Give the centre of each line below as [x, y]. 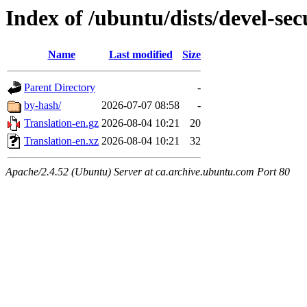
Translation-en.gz [61, 123]
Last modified [140, 55]
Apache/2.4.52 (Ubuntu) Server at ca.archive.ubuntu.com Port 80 [148, 172]
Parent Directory [60, 88]
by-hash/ [42, 106]
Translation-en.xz [61, 141]
